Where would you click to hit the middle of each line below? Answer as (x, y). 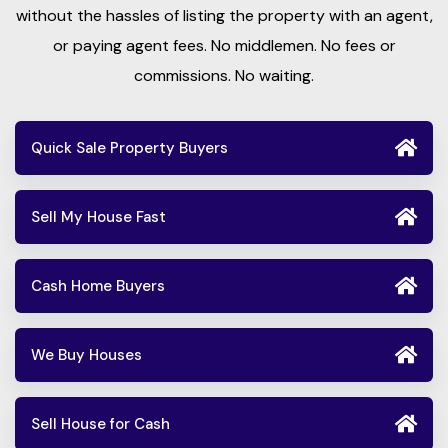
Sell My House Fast (98, 217)
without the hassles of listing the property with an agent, (224, 16)
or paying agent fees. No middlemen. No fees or (224, 46)
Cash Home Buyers (98, 286)
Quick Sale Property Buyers (129, 148)
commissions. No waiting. (224, 76)
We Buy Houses (86, 355)
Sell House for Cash (100, 424)
